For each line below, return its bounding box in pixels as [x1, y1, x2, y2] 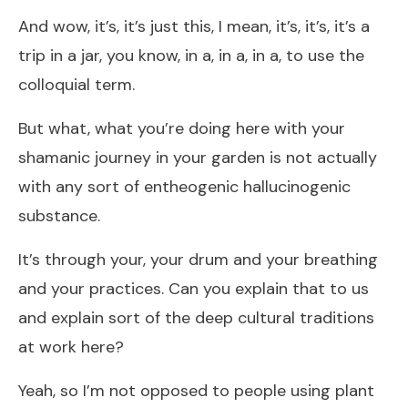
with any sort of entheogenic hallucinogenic [18, 175, 351, 198]
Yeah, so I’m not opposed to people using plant [18, 379, 374, 402]
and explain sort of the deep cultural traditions [18, 306, 374, 329]
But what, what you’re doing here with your [18, 117, 345, 139]
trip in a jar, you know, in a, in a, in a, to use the [18, 44, 364, 66]
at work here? [18, 335, 124, 358]
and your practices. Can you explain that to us [18, 277, 369, 300]
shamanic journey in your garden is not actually [18, 146, 377, 168]
